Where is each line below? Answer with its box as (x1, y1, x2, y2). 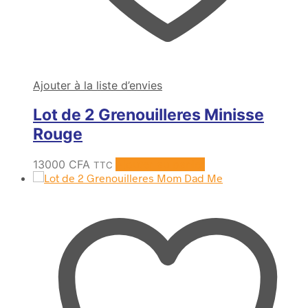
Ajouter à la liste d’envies (33, 78, 162, 93)
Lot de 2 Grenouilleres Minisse (33, 105, 264, 125)
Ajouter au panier (115, 157, 205, 171)
